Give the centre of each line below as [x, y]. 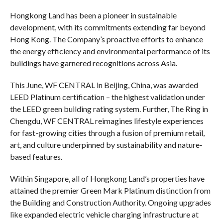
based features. [36, 157]
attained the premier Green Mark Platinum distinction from [110, 190]
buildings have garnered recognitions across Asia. [93, 63]
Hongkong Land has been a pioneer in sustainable [93, 15]
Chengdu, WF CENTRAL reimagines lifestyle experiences [107, 121]
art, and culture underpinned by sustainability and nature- [106, 145]
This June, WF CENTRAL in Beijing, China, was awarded [104, 85]
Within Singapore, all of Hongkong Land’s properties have [107, 178]
